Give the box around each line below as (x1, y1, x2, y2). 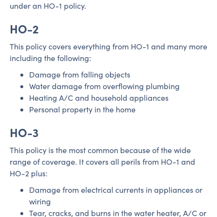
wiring (29, 196, 51, 206)
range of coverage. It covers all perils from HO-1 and (10, 156, 195, 167)
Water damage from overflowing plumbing (29, 81, 180, 91)
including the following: (10, 53, 91, 63)
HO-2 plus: (10, 168, 47, 178)
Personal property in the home (29, 104, 136, 114)
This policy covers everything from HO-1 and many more (10, 41, 207, 51)
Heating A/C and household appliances (29, 93, 169, 103)
